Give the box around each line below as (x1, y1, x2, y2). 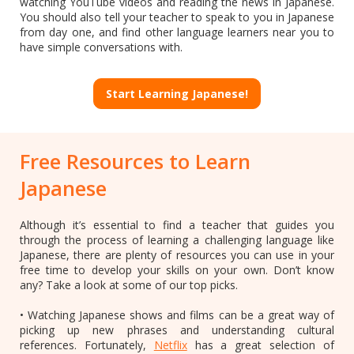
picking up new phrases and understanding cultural (20, 322, 334, 337)
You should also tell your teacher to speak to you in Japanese (20, 9, 334, 24)
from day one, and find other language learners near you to (20, 24, 334, 40)
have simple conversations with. (20, 39, 183, 55)
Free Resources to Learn (20, 146, 250, 175)
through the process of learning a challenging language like (20, 232, 334, 247)
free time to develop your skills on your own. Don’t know (20, 262, 334, 277)
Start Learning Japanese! (106, 85, 248, 101)
